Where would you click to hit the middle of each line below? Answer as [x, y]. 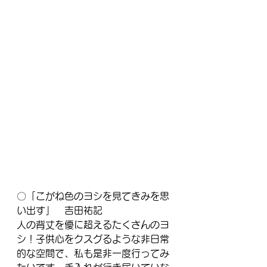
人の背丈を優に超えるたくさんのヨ [93, 224]
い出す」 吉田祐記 [60, 210]
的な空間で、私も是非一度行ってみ [93, 253]
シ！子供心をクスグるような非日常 [93, 239]
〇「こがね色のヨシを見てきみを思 [93, 196]
